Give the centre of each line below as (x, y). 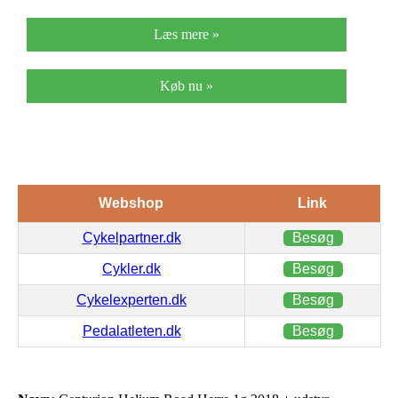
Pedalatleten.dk (131, 330)
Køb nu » (187, 85)
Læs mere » (187, 34)
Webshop (131, 203)
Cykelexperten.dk (131, 299)
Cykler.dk (131, 268)
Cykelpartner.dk (131, 237)
